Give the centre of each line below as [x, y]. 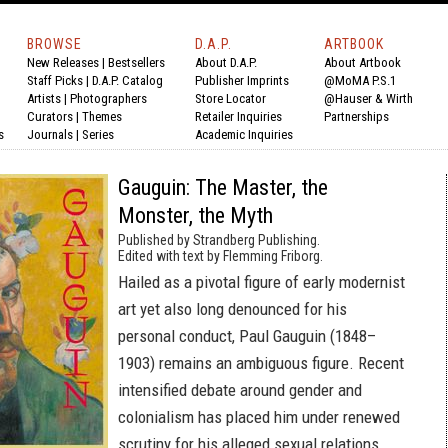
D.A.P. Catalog [127, 80]
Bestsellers [136, 62]
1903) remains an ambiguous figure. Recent [261, 363]
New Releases [63, 62]
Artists [44, 98]
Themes [102, 116]
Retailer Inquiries [238, 116]
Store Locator [230, 98]
